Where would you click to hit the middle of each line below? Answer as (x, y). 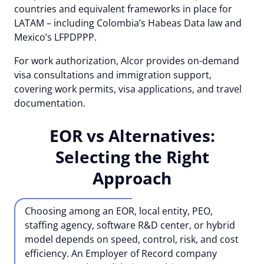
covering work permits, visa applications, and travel (128, 89)
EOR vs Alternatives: (132, 135)
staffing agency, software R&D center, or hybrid (130, 225)
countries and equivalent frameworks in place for (123, 9)
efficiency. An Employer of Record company (121, 253)
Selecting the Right (132, 156)
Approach (132, 178)
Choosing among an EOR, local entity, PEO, (119, 211)
